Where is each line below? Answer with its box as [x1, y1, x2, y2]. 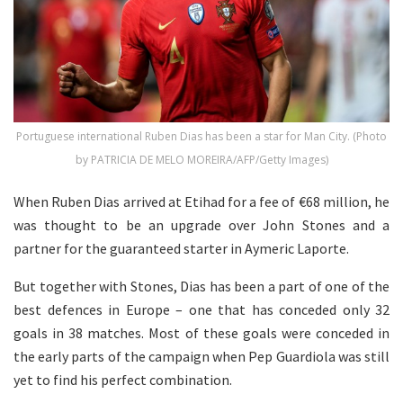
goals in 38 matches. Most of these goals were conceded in [13, 324, 390, 343]
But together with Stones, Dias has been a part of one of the [13, 277, 390, 296]
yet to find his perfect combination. [13, 371, 232, 390]
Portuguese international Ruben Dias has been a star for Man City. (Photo [16, 129, 387, 145]
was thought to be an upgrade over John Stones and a [13, 216, 390, 235]
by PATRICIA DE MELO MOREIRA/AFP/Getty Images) [75, 152, 328, 168]
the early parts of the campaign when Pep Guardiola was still [13, 347, 390, 366]
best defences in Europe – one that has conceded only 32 [13, 300, 390, 319]
